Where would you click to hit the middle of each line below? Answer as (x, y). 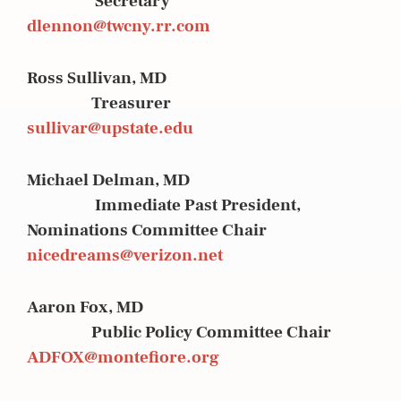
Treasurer (99, 102)
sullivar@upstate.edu (110, 128)
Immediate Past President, (164, 205)
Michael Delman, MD (200, 179)
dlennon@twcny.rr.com (119, 26)
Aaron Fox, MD (198, 307)
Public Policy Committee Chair (179, 332)
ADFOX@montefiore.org (123, 357)
